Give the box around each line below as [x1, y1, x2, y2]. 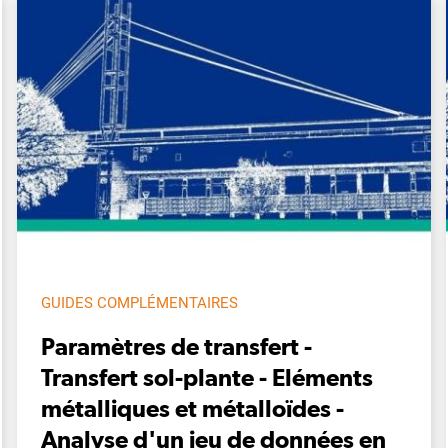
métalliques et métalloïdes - [41, 393, 344, 422]
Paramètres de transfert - [41, 331, 312, 360]
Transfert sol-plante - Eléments [41, 362, 373, 391]
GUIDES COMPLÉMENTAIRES [41, 293, 238, 312]
